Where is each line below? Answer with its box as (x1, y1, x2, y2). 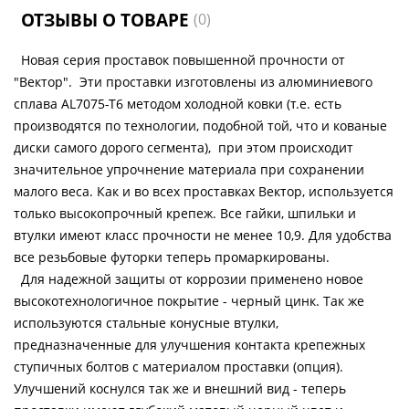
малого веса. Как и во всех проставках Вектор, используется (14, 183, 393, 200)
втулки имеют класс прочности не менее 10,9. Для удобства (14, 226, 392, 244)
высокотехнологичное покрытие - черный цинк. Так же (14, 292, 364, 309)
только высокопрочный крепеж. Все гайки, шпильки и (14, 204, 356, 222)
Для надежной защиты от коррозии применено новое (14, 270, 363, 288)
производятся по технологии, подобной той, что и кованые (14, 117, 387, 134)
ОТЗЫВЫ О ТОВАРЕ (21, 8, 194, 32)
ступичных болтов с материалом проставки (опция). (14, 358, 343, 375)
